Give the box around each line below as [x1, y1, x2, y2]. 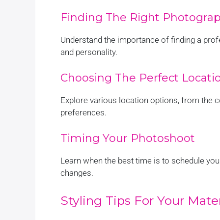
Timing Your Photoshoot [60, 131, 195, 145]
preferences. [60, 107, 107, 117]
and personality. [60, 47, 117, 57]
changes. [60, 167, 93, 178]
